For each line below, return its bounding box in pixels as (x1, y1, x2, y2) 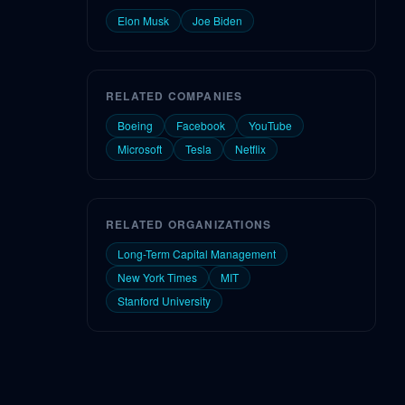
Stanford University (118, 293, 211, 308)
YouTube (249, 118, 292, 133)
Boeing (118, 118, 153, 133)
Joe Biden (193, 13, 242, 28)
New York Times (118, 269, 197, 285)
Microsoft (118, 141, 162, 156)
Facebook (176, 118, 225, 133)
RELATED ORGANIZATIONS (106, 216, 272, 232)
